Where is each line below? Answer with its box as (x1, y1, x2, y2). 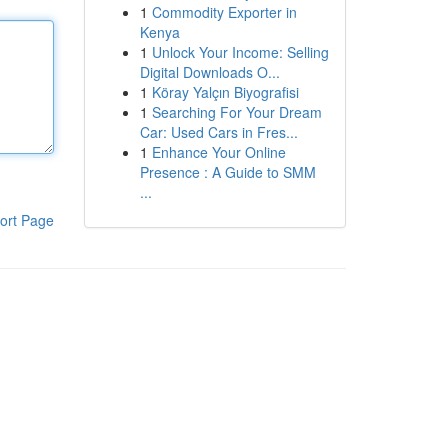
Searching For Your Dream (151, 102, 322, 122)
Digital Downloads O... (139, 62, 280, 82)
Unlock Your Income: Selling (151, 42, 329, 62)
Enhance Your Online (151, 142, 286, 162)
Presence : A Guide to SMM (139, 162, 316, 182)
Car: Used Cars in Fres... (139, 122, 298, 142)
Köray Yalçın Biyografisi (151, 82, 299, 102)
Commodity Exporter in (151, 2, 297, 22)
